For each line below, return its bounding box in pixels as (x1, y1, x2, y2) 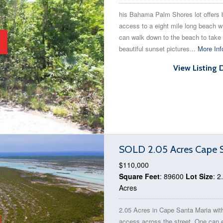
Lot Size (186, 171, 213, 181)
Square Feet (119, 171, 160, 181)
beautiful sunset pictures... (119, 44, 198, 53)
